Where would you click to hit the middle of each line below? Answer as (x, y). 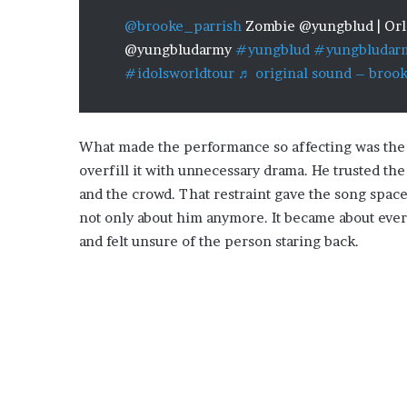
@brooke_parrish (183, 26)
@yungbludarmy (180, 50)
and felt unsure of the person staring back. (219, 242)
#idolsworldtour (179, 74)
